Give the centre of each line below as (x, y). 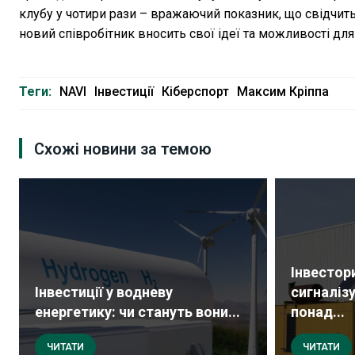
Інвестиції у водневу (104, 292)
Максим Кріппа (283, 92)
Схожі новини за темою (123, 149)
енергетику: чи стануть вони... (137, 312)
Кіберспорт (195, 92)
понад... (318, 312)
